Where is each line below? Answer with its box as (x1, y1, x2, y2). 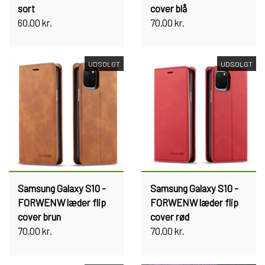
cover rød (150, 211, 189, 222)
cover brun (18, 211, 61, 222)
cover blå (150, 2, 187, 14)
